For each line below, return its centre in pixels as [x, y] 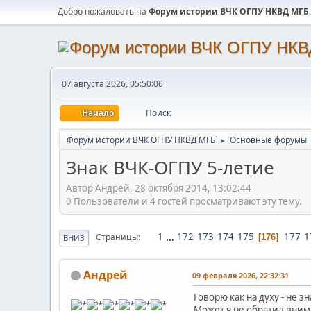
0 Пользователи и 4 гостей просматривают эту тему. [184, 201]
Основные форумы [268, 140]
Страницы [117, 237]
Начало [98, 113]
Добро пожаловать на [103, 11]
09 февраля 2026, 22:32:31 [241, 275]
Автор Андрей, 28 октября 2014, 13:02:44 [159, 188]
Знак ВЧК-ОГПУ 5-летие [170, 167]
